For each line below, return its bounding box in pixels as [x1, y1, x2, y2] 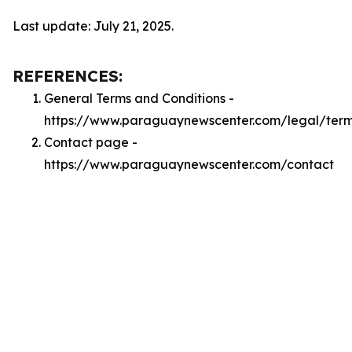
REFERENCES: [13, 66, 123, 86]
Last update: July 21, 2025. [13, 18, 174, 34]
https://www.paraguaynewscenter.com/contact [44, 156, 334, 172]
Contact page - [44, 134, 137, 150]
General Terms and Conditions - [44, 90, 234, 106]
